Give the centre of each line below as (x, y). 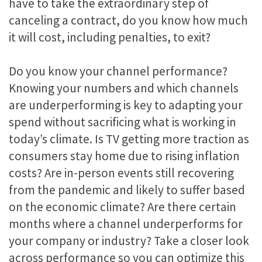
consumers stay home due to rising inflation (124, 156)
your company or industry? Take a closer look (129, 240)
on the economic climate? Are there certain (123, 206)
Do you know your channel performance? (118, 71)
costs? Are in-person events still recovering (121, 173)
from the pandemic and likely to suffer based (127, 189)
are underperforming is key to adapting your (126, 105)
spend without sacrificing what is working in (123, 122)
